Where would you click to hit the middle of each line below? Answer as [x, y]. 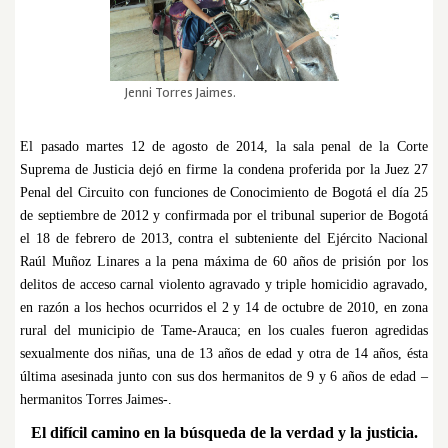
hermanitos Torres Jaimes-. [96, 400]
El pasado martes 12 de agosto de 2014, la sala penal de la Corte [224, 147]
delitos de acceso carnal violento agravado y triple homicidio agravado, [224, 285]
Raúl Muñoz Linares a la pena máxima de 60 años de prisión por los [224, 262]
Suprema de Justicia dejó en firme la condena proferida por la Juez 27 [224, 170]
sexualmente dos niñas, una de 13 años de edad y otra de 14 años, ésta [224, 354]
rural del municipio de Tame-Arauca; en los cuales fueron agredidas [224, 331]
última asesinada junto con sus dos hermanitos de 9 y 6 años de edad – [224, 377]
